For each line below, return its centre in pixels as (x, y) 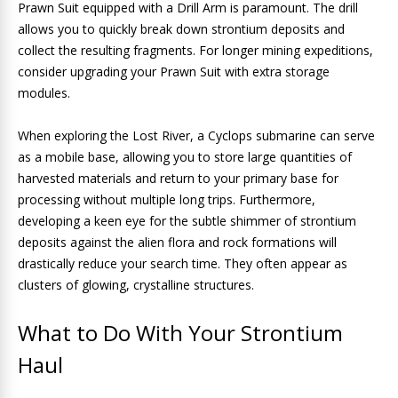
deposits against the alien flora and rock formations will (177, 242)
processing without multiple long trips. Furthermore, (167, 199)
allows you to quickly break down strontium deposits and (181, 29)
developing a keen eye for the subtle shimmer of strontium (187, 221)
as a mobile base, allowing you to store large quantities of (185, 157)
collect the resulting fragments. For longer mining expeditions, (195, 50)
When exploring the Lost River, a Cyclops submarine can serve (196, 135)
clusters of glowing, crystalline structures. (136, 285)
